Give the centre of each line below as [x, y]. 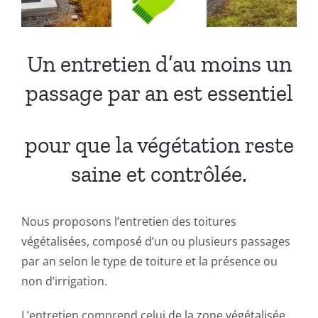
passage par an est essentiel [159, 93]
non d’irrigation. [64, 281]
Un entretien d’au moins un [159, 64]
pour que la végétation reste [159, 144]
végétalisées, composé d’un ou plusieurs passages [156, 241]
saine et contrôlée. [159, 174]
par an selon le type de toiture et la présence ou [149, 261]
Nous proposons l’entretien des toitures [129, 221]
